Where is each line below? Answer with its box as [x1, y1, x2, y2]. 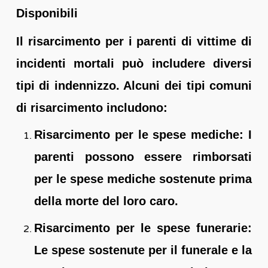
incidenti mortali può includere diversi [16, 56, 252, 70]
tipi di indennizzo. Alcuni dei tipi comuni [16, 78, 252, 92]
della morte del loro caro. [33, 194, 178, 208]
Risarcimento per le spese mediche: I [33, 127, 252, 141]
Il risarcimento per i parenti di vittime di [16, 34, 252, 48]
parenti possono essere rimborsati [33, 150, 252, 163]
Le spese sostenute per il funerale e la [33, 243, 252, 257]
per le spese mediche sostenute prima [33, 172, 252, 185]
